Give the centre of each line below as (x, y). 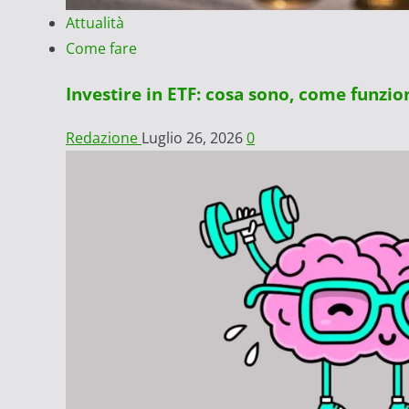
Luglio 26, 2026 (194, 138)
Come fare (101, 48)
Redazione (104, 138)
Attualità (95, 22)
